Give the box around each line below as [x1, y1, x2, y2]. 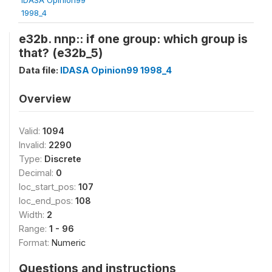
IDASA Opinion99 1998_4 [60, 64, 172, 75]
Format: [19, 237, 52, 248]
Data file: [19, 64, 60, 75]
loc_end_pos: [19, 195, 75, 206]
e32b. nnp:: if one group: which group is [19, 31, 248, 46]
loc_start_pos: [19, 181, 78, 192]
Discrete [44, 153, 81, 164]
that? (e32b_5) [19, 45, 103, 60]
